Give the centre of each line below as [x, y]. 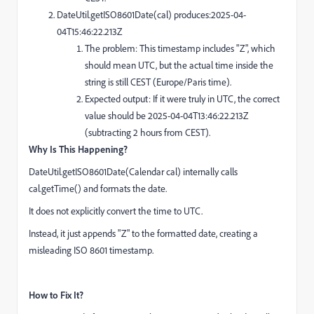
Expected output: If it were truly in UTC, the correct [182, 99]
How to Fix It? [56, 295]
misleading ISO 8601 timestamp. [91, 250]
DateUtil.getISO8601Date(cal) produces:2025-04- [151, 15]
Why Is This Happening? [78, 149]
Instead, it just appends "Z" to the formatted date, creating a [143, 233]
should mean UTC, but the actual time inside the [179, 65]
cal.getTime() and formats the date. [98, 189]
